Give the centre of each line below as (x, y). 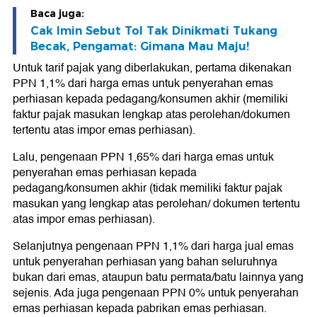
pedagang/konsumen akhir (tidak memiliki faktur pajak (148, 189)
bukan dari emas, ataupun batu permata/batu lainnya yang (158, 278)
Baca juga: (57, 14)
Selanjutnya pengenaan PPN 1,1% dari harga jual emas (153, 247)
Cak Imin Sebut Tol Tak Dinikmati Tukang (154, 31)
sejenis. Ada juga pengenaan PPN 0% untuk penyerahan (156, 293)
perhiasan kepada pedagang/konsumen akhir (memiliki (150, 99)
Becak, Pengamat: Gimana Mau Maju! (140, 47)
